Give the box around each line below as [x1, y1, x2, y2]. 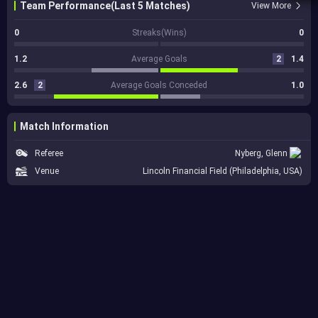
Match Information [20, 121, 109, 133]
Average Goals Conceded [111, 80, 207, 91]
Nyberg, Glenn [235, 148, 287, 159]
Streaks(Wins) [131, 28, 187, 38]
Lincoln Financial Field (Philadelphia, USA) [143, 166, 302, 177]
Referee [35, 148, 63, 159]
